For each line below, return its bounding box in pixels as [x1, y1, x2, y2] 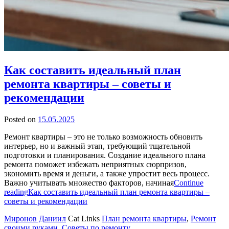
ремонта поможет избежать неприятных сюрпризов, [4, 159, 187, 169]
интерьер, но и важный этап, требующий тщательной [4, 141, 191, 150]
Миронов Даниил [4, 214, 66, 223]
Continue [174, 178, 203, 187]
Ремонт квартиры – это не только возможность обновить [4, 132, 202, 141]
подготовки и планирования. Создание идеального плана [4, 150, 205, 159]
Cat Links [68, 214, 102, 223]
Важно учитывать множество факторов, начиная [4, 178, 174, 187]
